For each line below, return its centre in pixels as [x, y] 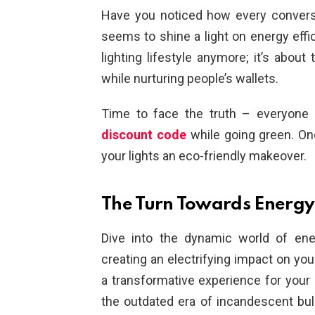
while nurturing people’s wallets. [190, 79]
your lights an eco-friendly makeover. [204, 156]
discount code [144, 135]
